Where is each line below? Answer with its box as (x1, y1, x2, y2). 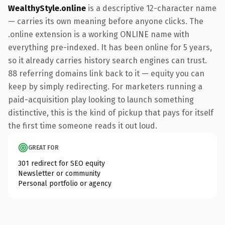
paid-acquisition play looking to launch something (8, 94, 194, 104)
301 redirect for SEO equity (18, 159, 105, 168)
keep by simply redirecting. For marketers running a (8, 81, 202, 91)
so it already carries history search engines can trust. (8, 55, 207, 65)
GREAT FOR (28, 144, 59, 151)
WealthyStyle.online (8, 3, 86, 13)
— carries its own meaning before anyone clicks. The (8, 16, 203, 26)
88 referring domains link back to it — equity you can (8, 68, 204, 78)
